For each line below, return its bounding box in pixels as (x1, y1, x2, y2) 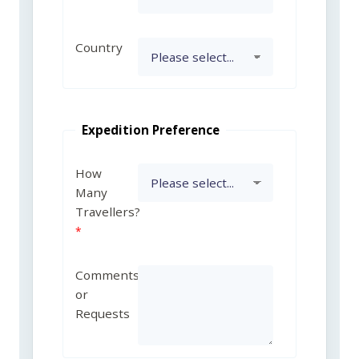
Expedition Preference (82, 122, 220, 139)
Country (75, 38, 123, 55)
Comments (75, 266, 140, 283)
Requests (75, 305, 131, 321)
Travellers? (75, 203, 141, 220)
